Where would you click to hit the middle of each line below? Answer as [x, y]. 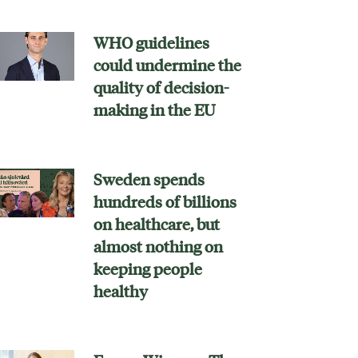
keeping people [147, 269]
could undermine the [167, 65]
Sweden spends [149, 179]
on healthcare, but [156, 224]
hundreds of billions [165, 202]
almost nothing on [158, 247]
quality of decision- [161, 88]
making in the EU [154, 110]
